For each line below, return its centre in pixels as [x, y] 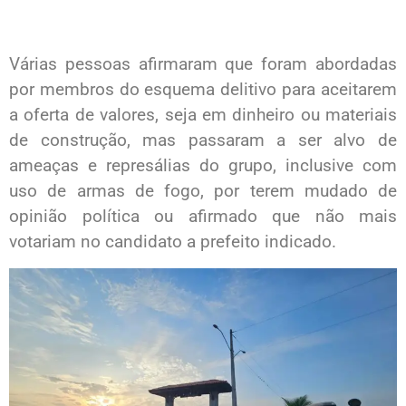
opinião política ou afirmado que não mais [203, 217]
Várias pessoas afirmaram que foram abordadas [203, 64]
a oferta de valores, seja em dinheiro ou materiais [203, 115]
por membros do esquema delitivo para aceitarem [203, 90]
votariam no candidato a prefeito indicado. [173, 242]
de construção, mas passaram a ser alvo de [203, 140]
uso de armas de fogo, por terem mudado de [203, 191]
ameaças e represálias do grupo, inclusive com [203, 166]
